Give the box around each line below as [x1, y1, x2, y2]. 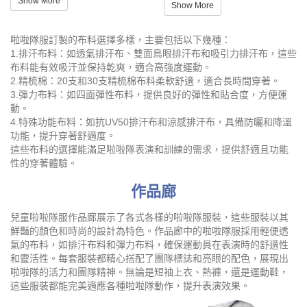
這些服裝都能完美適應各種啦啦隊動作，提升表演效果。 [10, 280, 250, 291]
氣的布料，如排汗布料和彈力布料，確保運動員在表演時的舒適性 [10, 238, 288, 250]
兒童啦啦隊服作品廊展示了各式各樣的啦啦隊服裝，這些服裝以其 [10, 211, 288, 223]
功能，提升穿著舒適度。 [10, 130, 116, 141]
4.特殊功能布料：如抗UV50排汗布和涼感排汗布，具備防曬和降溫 [10, 116, 292, 127]
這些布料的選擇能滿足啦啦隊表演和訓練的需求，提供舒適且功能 [10, 143, 288, 155]
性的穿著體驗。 [10, 157, 77, 169]
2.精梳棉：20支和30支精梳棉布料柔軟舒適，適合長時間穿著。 [10, 75, 280, 86]
